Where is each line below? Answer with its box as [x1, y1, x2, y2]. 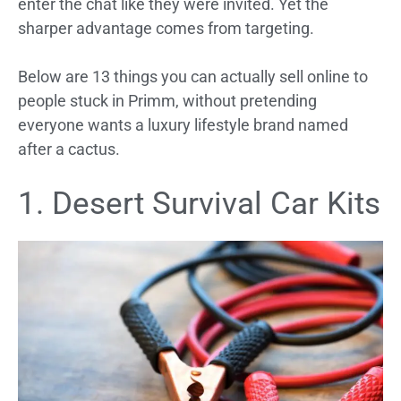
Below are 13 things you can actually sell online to [18, 67, 368, 87]
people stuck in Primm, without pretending [18, 91, 317, 111]
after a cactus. [18, 140, 120, 159]
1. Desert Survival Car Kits [18, 185, 380, 223]
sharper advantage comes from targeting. [18, 19, 314, 38]
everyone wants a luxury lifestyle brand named [18, 115, 348, 135]
